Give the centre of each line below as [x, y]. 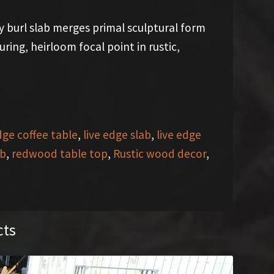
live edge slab [117, 134]
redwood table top [59, 153]
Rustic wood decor [159, 153]
